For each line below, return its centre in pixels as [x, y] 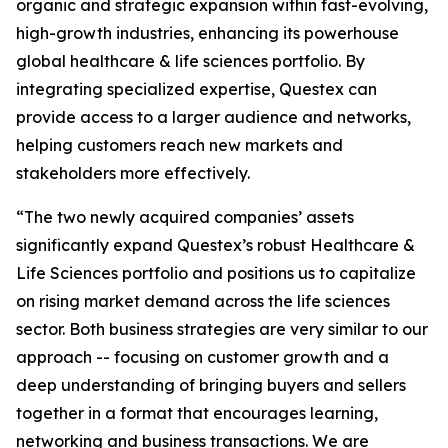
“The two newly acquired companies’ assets [185, 217]
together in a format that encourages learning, [197, 413]
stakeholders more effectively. [133, 173]
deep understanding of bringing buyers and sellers [211, 385]
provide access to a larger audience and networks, [213, 117]
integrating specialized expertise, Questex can [196, 89]
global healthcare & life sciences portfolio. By [190, 61]
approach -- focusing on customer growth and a [202, 357]
